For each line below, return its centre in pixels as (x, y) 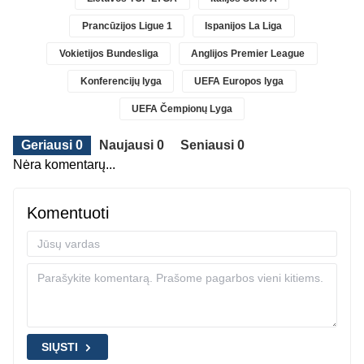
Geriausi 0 (52, 145)
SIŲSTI (59, 347)
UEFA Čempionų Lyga (182, 109)
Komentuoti (68, 213)
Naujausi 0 (132, 145)
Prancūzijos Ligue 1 (127, 26)
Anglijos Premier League (248, 54)
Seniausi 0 (212, 145)
